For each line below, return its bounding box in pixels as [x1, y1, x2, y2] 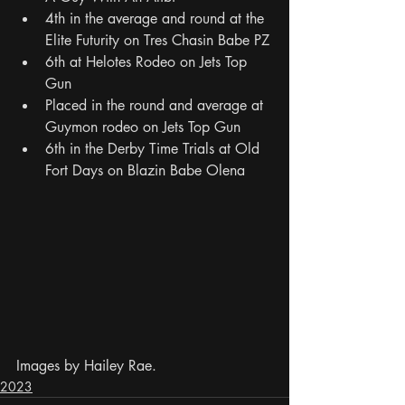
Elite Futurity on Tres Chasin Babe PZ [45, 30, 269, 50]
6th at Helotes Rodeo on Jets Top [45, 52, 251, 71]
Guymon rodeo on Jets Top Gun [45, 117, 240, 137]
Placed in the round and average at [45, 95, 268, 115]
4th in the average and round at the [45, 8, 268, 28]
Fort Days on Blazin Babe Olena [45, 160, 245, 180]
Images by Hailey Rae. [16, 355, 156, 375]
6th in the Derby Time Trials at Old [45, 138, 264, 158]
